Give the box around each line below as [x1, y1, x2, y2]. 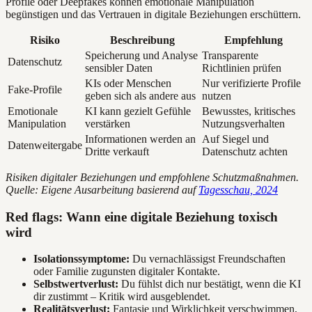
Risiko [30, 34, 60, 47]
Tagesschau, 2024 [198, 184, 278, 196]
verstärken [85, 118, 130, 130]
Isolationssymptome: [33, 253, 130, 265]
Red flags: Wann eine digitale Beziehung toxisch [6, 209, 278, 224]
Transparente [202, 49, 258, 62]
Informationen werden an [85, 133, 196, 146]
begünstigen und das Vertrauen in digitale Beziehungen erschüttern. [6, 8, 301, 21]
